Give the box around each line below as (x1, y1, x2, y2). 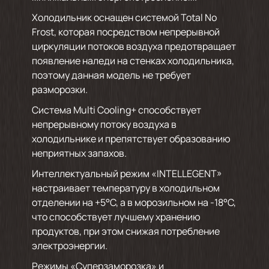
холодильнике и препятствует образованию (31, 132, 231, 145)
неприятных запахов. (31, 147, 127, 160)
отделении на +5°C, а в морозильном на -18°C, (31, 196, 236, 209)
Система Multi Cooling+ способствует (31, 103, 201, 116)
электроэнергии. (31, 239, 107, 252)
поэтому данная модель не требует (31, 68, 191, 82)
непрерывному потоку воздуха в (31, 118, 177, 131)
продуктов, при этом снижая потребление (31, 225, 220, 238)
